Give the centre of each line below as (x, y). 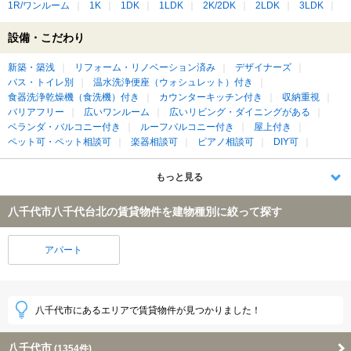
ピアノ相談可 (226, 142)
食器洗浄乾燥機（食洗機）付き (74, 98)
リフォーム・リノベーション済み (145, 68)
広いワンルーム (117, 112)
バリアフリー (36, 112)
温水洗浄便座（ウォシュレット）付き (173, 83)
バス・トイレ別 (41, 83)
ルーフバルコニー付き (187, 127)
